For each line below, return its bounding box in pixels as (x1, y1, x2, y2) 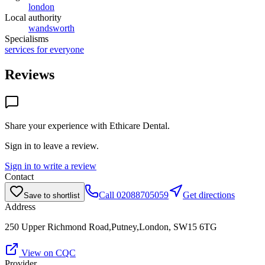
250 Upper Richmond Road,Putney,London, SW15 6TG (5, 221, 217, 232)
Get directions (183, 189, 235, 200)
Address (5, 201, 35, 212)
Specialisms (5, 33, 49, 44)
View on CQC (19, 247, 76, 258)
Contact (5, 171, 34, 182)
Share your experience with (5, 120, 109, 131)
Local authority (5, 12, 62, 22)
